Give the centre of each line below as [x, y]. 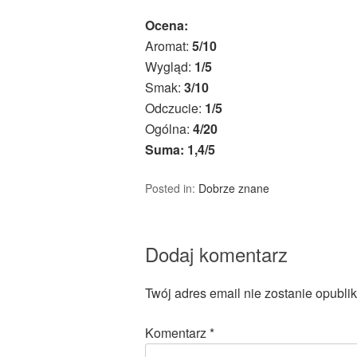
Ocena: [167, 25]
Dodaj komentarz [216, 254]
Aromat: [169, 46]
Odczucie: [175, 108]
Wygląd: [170, 67]
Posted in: [172, 188]
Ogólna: [169, 129]
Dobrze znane [234, 188]
